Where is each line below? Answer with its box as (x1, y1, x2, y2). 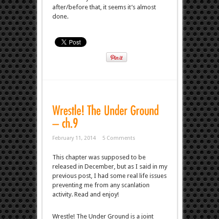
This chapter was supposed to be (52, 153, 146, 161)
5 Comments (102, 134, 135, 141)
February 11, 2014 (52, 134, 96, 141)
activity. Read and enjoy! (52, 190, 119, 198)
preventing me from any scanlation (52, 181, 150, 189)
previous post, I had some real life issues (52, 172, 167, 179)
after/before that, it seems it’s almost (52, 3, 156, 11)
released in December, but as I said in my (52, 162, 167, 170)
